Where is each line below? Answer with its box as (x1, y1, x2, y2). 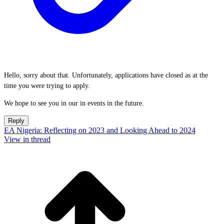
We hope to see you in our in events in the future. (4, 99, 146, 107)
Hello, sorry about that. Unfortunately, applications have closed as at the (4, 71, 208, 79)
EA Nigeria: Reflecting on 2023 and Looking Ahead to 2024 (4, 126, 195, 134)
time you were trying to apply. (4, 82, 90, 89)
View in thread (4, 135, 50, 143)
